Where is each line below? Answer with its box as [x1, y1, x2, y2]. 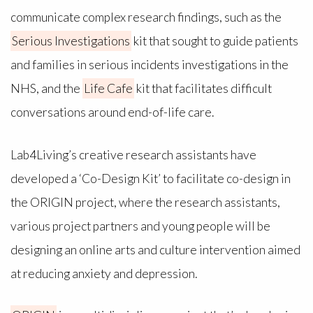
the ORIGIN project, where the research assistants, [10, 194, 280, 210]
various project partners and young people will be [10, 218, 270, 233]
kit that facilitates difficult [133, 81, 272, 96]
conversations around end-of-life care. [10, 105, 216, 120]
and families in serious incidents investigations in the [10, 57, 289, 73]
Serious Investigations [11, 34, 130, 49]
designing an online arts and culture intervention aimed [10, 242, 300, 257]
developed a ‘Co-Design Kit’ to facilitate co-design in [10, 170, 291, 186]
